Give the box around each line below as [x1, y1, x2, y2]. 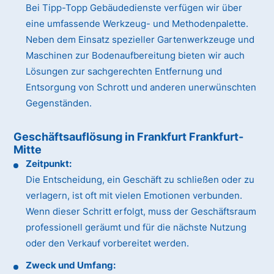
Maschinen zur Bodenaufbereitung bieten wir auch [26, 50, 245, 62]
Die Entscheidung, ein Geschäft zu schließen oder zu [26, 174, 255, 186]
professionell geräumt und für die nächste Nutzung [26, 221, 247, 234]
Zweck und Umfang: [26, 259, 116, 272]
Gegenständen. [26, 97, 92, 109]
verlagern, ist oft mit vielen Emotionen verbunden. [26, 190, 243, 202]
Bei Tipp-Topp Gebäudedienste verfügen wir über [26, 2, 243, 14]
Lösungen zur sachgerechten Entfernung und [26, 65, 223, 78]
